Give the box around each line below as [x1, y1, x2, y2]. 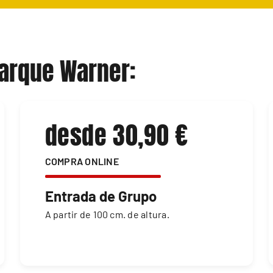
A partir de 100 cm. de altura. [44, 208, 169, 221]
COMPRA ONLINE [44, 155, 119, 168]
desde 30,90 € [44, 118, 188, 154]
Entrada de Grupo [44, 187, 157, 205]
